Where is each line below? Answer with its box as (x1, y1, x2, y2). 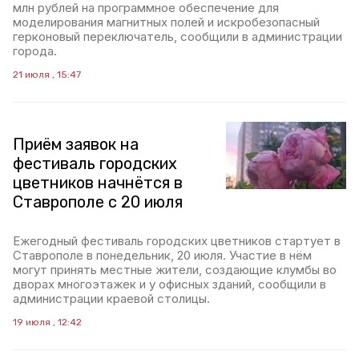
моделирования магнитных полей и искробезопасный (13, 14, 320, 30)
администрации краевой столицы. (13, 291, 210, 306)
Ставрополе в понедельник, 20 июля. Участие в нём (13, 248, 312, 263)
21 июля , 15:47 (13, 69, 81, 80)
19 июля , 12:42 (13, 317, 82, 328)
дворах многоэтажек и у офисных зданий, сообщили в (13, 276, 326, 292)
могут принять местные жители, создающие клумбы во (13, 262, 337, 277)
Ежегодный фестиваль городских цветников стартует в (13, 233, 341, 248)
